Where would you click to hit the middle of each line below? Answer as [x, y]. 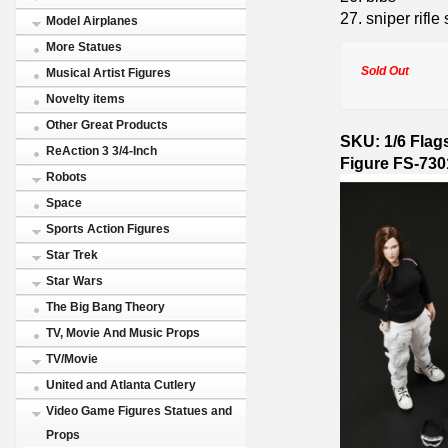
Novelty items [85, 99]
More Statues [84, 47]
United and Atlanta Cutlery [121, 385]
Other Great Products [107, 125]
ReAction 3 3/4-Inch [101, 151]
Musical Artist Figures [108, 73]
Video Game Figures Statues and [139, 411]
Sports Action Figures [108, 229]
